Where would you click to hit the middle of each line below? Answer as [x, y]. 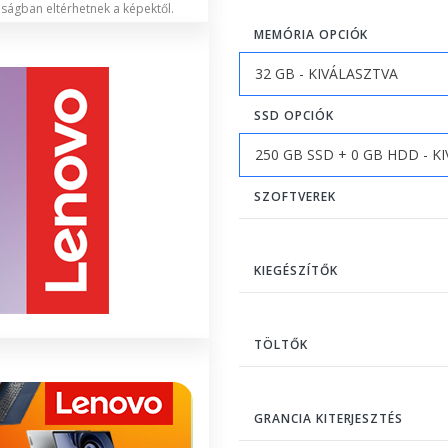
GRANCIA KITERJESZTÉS [329, 418]
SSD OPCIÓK [294, 115]
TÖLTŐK [281, 344]
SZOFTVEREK [295, 196]
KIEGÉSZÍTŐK [296, 270]
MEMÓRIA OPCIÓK [311, 34]
